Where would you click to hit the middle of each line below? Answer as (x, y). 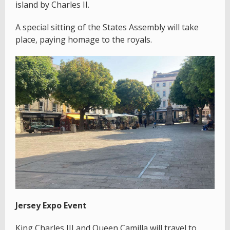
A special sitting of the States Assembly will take (107, 27)
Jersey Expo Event (51, 205)
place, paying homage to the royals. (84, 39)
